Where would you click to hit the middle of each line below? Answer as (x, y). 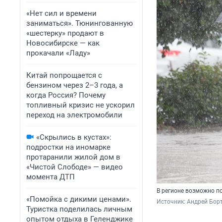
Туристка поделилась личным (79, 209)
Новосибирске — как (63, 43)
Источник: (172, 202)
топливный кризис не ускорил (81, 105)
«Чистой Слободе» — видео (75, 167)
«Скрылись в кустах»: (74, 137)
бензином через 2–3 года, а (75, 85)
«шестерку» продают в (65, 33)
